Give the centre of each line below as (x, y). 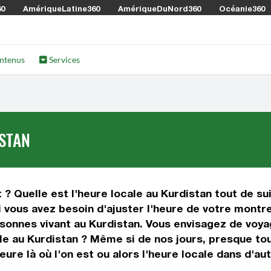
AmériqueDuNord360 (159, 8)
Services (64, 60)
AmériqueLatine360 (61, 8)
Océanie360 (242, 8)
